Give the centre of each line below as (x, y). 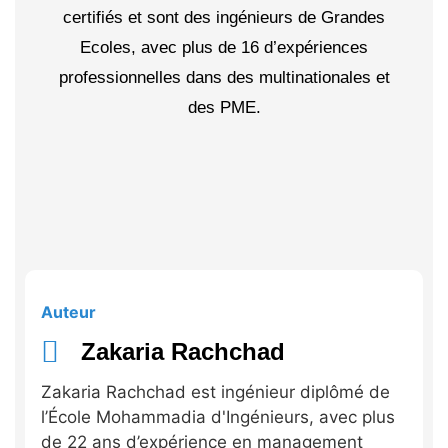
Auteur (68, 311)
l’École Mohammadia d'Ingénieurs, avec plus (218, 416)
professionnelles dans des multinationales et (224, 78)
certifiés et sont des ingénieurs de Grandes (224, 18)
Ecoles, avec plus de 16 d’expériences (224, 48)
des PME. (224, 108)
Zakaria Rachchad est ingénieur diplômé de (215, 391)
